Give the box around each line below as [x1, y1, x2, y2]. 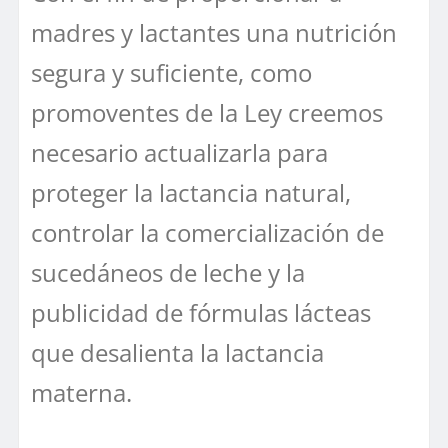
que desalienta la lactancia [31, 335, 324, 369]
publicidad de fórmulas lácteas [31, 295, 371, 329]
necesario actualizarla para [31, 135, 328, 169]
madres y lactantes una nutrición [31, 15, 397, 49]
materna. [31, 375, 132, 409]
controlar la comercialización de [31, 215, 384, 249]
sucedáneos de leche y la [31, 255, 305, 289]
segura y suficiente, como [31, 55, 312, 89]
